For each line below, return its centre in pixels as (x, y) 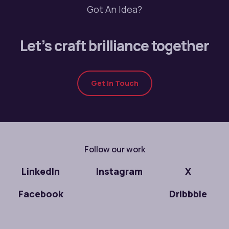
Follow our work (114, 150)
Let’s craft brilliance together (114, 46)
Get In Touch (114, 83)
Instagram (120, 171)
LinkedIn (41, 171)
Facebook (41, 194)
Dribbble (188, 194)
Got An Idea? (114, 9)
